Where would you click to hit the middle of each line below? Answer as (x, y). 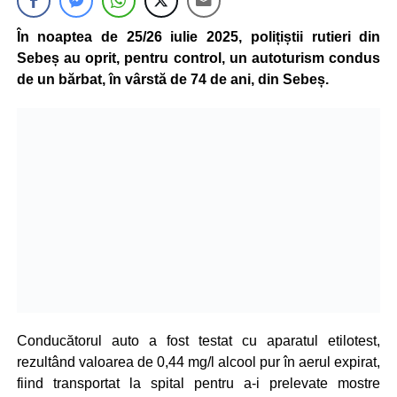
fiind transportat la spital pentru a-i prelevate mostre (198, 383)
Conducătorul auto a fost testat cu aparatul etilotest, (198, 340)
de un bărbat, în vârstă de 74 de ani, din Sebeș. (172, 79)
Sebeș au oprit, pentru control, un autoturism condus (198, 58)
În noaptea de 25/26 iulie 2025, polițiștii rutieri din (198, 37)
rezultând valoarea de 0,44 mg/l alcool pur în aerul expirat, (198, 362)
